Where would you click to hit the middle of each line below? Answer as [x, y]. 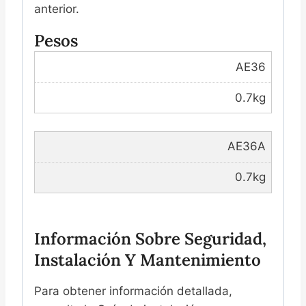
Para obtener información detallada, [133, 291]
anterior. [57, 9]
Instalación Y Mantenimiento [148, 260]
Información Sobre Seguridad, [150, 238]
